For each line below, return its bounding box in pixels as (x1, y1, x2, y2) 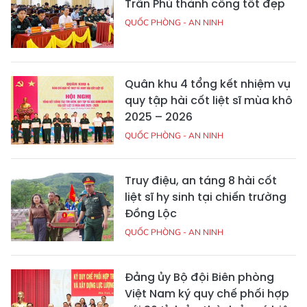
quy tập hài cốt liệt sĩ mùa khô (125, 93, 293, 109)
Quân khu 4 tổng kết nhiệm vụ (125, 76, 291, 93)
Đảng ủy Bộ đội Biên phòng (125, 269, 274, 286)
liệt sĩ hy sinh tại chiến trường (125, 189, 286, 206)
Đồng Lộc (125, 206, 177, 222)
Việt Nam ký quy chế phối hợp (125, 286, 289, 302)
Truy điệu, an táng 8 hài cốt (125, 173, 277, 189)
